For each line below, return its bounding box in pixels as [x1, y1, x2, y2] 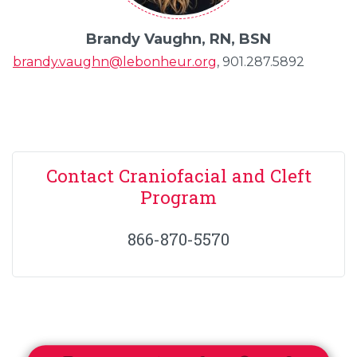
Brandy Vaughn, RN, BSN [86, 30, 271, 49]
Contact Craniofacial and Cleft [45, 163, 312, 188]
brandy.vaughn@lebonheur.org [13, 54, 217, 70]
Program [140, 185, 217, 210]
